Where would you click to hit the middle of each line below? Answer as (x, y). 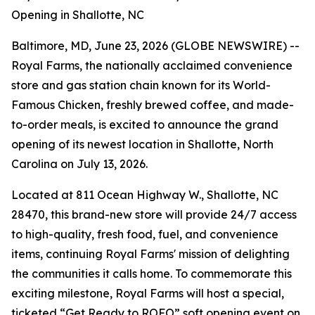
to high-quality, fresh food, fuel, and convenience (145, 234)
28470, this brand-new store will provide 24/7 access (154, 214)
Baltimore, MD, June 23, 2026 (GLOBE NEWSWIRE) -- (155, 46)
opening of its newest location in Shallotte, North (142, 144)
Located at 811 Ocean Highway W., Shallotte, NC (145, 195)
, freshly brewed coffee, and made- (197, 105)
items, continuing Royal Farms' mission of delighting (150, 254)
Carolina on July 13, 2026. (79, 164)
